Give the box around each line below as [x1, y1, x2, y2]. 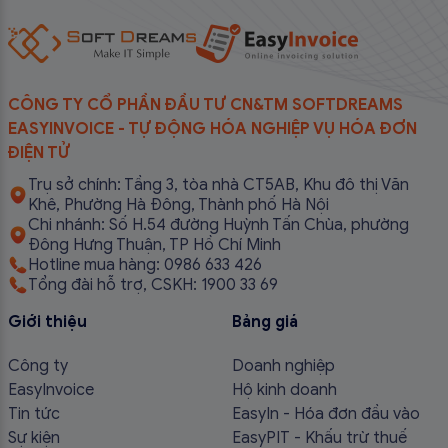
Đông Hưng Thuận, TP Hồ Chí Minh [27, 234, 281, 255]
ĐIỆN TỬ [7, 142, 70, 163]
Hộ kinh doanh [231, 379, 337, 400]
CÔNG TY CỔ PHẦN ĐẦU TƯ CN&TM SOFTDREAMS [7, 94, 403, 115]
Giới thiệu [7, 311, 87, 332]
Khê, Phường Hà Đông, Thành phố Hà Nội [27, 194, 329, 215]
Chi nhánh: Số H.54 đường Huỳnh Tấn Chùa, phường [27, 214, 409, 235]
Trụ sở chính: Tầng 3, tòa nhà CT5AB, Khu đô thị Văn [27, 174, 409, 195]
